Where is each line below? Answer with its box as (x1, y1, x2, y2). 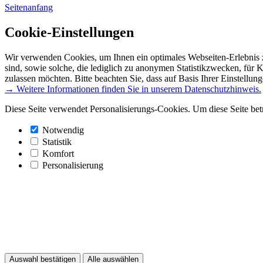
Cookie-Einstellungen (5, 25, 134, 41)
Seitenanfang (5, 2, 53, 13)
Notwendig (42, 124, 84, 135)
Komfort (42, 148, 74, 159)
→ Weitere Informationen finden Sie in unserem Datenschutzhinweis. (5, 83, 261, 94)
